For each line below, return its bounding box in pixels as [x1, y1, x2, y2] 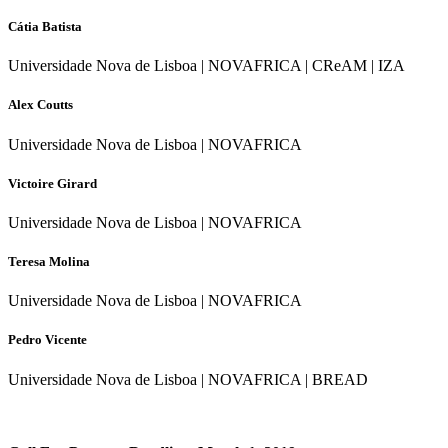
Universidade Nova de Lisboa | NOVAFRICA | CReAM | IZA [8, 57, 405, 75]
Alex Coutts [8, 97, 73, 113]
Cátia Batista [8, 18, 82, 34]
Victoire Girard [8, 175, 97, 191]
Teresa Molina [8, 254, 90, 270]
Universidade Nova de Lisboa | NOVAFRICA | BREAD [8, 370, 368, 388]
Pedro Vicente [8, 332, 87, 348]
